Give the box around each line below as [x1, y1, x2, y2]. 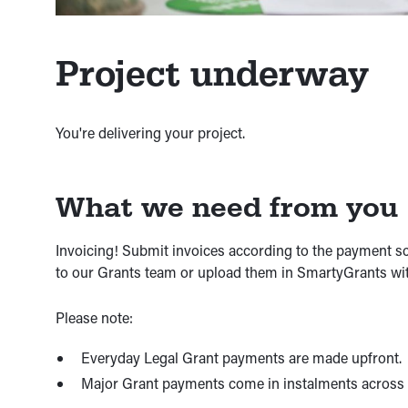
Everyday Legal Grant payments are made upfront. [80, 348, 402, 368]
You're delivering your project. [55, 123, 245, 143]
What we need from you [55, 190, 398, 225]
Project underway [55, 52, 369, 96]
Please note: [55, 308, 133, 328]
